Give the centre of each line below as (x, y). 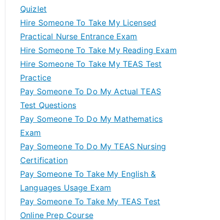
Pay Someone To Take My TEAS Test (90, 201)
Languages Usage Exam (66, 188)
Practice (36, 78)
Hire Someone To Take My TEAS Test (91, 64)
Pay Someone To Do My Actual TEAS (91, 91)
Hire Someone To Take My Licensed (88, 23)
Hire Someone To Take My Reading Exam (98, 50)
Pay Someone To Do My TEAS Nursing (93, 146)
